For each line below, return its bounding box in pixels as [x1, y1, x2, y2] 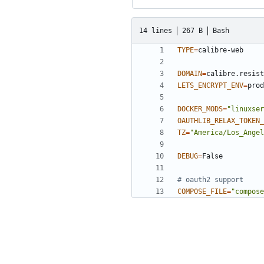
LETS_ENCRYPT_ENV [177, 81, 243, 90]
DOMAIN [177, 70, 202, 78]
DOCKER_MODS [177, 105, 223, 114]
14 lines [139, 26, 172, 35]
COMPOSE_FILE [177, 187, 227, 196]
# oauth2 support [177, 176, 243, 184]
